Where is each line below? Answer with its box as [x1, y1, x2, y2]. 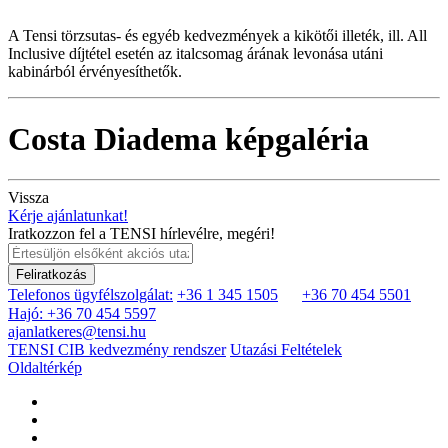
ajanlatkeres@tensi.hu [8, 322, 146, 340]
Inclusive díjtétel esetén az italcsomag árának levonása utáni [8, 45, 383, 63]
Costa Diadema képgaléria [8, 120, 369, 157]
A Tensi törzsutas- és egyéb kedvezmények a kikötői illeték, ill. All [8, 27, 427, 45]
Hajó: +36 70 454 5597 [8, 304, 156, 322]
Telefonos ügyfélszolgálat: [8, 285, 173, 303]
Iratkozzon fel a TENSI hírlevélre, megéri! [8, 224, 275, 242]
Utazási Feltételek [230, 340, 342, 358]
